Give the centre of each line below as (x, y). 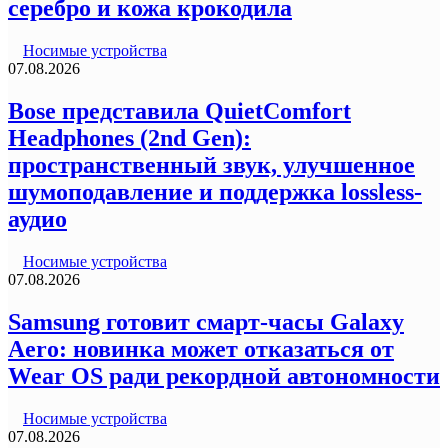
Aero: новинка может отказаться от (201, 349)
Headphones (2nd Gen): (129, 138)
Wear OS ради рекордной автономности (224, 376)
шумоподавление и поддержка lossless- (215, 192)
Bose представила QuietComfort (179, 111)
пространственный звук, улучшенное (211, 165)
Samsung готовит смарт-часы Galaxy (206, 322)
